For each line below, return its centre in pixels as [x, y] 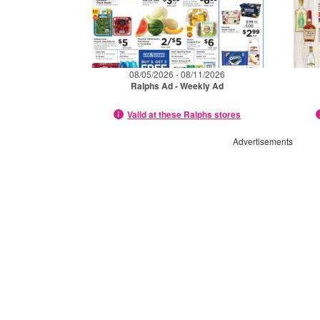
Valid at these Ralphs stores [184, 114]
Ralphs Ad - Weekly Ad [177, 85]
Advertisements [263, 141]
